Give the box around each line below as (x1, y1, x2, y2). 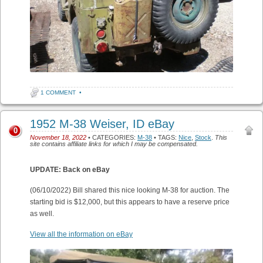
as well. (30, 209, 54, 218)
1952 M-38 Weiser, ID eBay (30, 117, 174, 130)
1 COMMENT (41, 89, 76, 96)
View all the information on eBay (30, 230, 133, 238)
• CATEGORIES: (86, 133, 137, 141)
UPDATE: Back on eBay (30, 165, 110, 174)
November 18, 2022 (30, 133, 86, 141)
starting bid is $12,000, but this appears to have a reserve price (30, 197, 230, 206)
